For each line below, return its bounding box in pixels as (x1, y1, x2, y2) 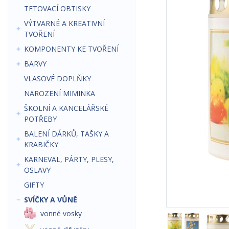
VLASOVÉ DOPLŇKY (24, 74, 91, 83)
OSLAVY (24, 165, 51, 175)
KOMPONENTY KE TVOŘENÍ (24, 44, 119, 54)
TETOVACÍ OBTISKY (24, 4, 90, 13)
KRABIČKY (24, 140, 58, 149)
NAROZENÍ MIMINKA (24, 88, 95, 98)
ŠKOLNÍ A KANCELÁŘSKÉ (24, 103, 108, 113)
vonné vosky (40, 208, 82, 218)
